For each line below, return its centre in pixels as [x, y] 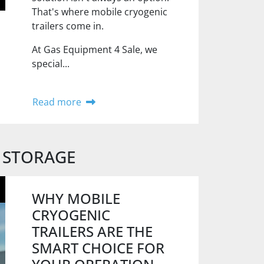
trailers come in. [68, 26]
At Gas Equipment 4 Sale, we [95, 49]
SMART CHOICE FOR [98, 248]
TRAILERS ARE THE [93, 231]
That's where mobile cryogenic [100, 12]
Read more [57, 102]
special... [51, 64]
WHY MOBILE [76, 198]
